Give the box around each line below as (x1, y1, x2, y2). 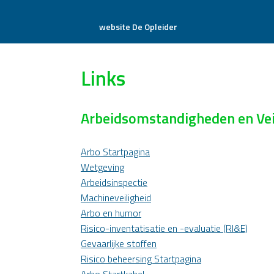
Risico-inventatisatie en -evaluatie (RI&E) (81, 221, 248, 235)
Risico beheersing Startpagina (81, 251, 201, 266)
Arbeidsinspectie (81, 175, 147, 190)
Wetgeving (81, 160, 124, 174)
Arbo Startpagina (81, 144, 150, 159)
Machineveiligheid (81, 190, 151, 205)
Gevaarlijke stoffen (81, 236, 157, 251)
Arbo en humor (81, 206, 141, 220)
